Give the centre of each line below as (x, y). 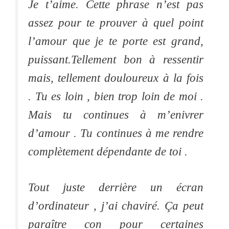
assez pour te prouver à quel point (116, 22)
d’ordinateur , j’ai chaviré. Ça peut (116, 206)
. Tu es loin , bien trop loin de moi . (116, 96)
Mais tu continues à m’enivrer (116, 114)
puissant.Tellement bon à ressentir (116, 59)
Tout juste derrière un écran (116, 188)
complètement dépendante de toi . (108, 151)
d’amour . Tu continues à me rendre (116, 133)
